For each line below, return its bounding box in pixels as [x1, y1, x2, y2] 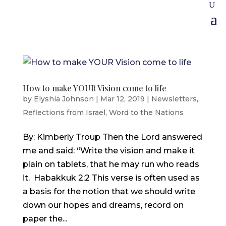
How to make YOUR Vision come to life [22, 83, 166, 93]
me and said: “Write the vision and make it [22, 146, 195, 155]
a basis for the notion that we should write [22, 187, 195, 196]
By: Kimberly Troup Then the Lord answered [22, 132, 202, 142]
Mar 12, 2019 [100, 94, 145, 103]
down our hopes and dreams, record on [22, 200, 184, 210]
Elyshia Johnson [33, 94, 94, 103]
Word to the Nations [108, 108, 184, 117]
